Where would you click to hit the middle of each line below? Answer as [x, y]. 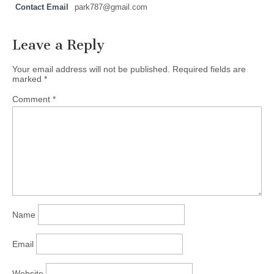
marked [28, 79]
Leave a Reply [58, 45]
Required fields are [209, 69]
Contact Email [42, 7]
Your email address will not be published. [91, 69]
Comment [32, 99]
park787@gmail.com [111, 7]
